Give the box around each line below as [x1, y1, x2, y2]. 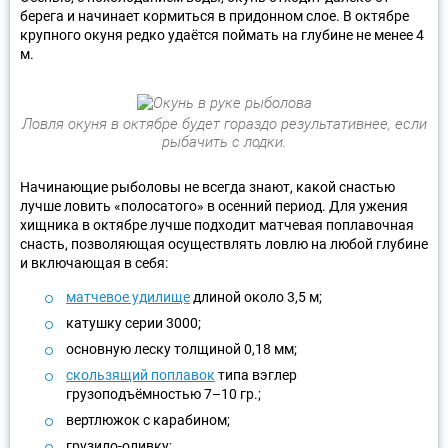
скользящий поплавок [66, 366, 215, 383]
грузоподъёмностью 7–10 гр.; [66, 385, 261, 402]
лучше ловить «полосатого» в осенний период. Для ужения [20, 197, 408, 214]
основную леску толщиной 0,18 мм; [66, 340, 297, 357]
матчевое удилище [66, 288, 190, 305]
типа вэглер [215, 366, 297, 383]
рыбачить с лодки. [161, 132, 287, 151]
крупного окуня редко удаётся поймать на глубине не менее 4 [20, 26, 424, 43]
